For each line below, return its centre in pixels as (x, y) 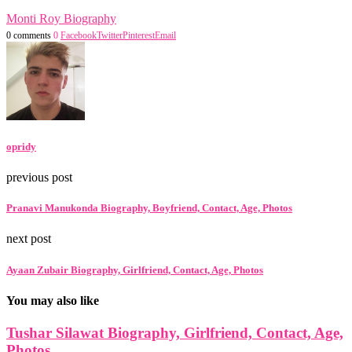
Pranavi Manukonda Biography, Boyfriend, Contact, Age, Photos (149, 208)
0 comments (29, 35)
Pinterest (139, 35)
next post (29, 239)
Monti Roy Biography (61, 18)
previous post (39, 178)
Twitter (110, 35)
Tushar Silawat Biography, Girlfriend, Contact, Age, (175, 333)
